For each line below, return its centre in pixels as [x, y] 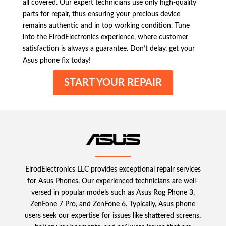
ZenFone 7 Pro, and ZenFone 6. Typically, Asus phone [113, 204]
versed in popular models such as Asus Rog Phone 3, [113, 193]
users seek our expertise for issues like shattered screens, [113, 216]
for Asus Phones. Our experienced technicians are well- [113, 181]
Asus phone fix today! [56, 60]
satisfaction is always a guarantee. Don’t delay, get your [108, 49]
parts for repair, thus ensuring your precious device [101, 14]
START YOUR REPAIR [113, 82]
